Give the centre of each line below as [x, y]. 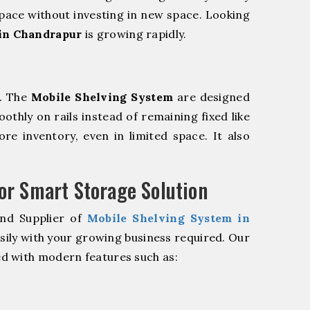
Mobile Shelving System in [168, 218]
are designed [211, 97]
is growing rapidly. [134, 34]
